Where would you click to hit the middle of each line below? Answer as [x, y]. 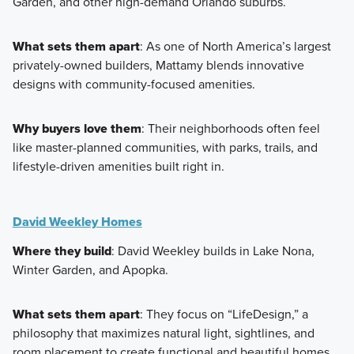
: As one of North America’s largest [235, 46]
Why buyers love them [77, 128]
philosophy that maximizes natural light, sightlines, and [163, 333]
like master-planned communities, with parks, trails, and [165, 147]
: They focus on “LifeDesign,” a [224, 314]
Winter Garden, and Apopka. [90, 269]
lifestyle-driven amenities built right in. [118, 166]
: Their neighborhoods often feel [230, 128]
